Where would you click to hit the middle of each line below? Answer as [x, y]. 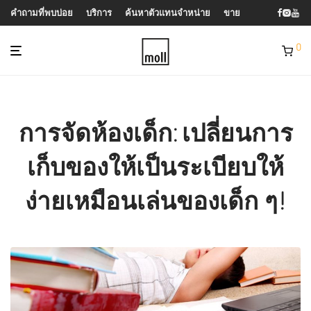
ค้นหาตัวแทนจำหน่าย [168, 13]
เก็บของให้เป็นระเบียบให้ [155, 167]
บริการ [99, 13]
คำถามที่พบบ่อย [42, 13]
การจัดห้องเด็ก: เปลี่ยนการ [155, 133]
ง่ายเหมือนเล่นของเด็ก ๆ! [155, 201]
